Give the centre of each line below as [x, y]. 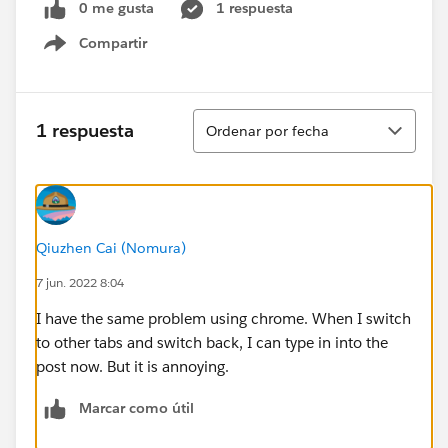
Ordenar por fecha [267, 130]
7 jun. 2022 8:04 [80, 282]
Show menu [107, 53]
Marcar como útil [136, 407]
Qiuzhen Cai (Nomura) [111, 247]
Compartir [113, 42]
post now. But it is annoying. [132, 366]
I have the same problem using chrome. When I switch [223, 318]
